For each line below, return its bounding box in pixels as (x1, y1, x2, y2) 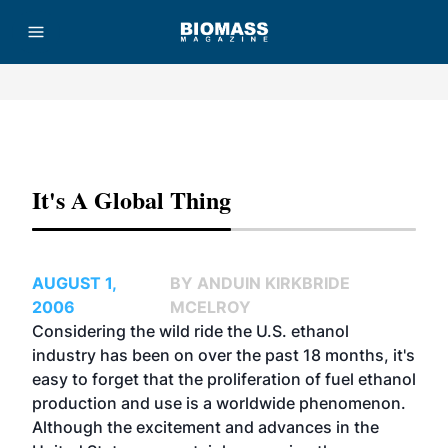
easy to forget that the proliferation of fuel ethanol (32, 369, 416, 389)
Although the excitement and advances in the (32, 417, 379, 437)
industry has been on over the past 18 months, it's (32, 345, 415, 365)
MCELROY (169, 297, 251, 317)
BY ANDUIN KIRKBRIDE (169, 273, 350, 293)
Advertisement (187, 133, 261, 145)
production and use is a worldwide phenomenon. (32, 393, 406, 413)
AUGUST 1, (32, 273, 116, 293)
